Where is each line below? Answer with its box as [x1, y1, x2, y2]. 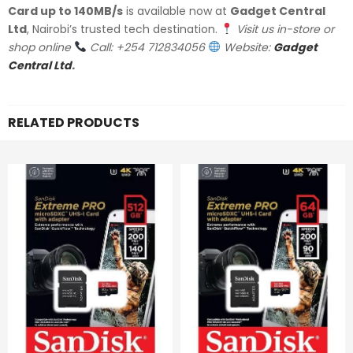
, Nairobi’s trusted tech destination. [27, 20, 221, 37]
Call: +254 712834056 [89, 39, 205, 55]
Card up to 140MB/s [8, 2, 123, 19]
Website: [223, 39, 273, 55]
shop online [8, 39, 71, 55]
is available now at [123, 2, 230, 19]
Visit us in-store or [236, 20, 334, 37]
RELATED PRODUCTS [8, 113, 139, 132]
